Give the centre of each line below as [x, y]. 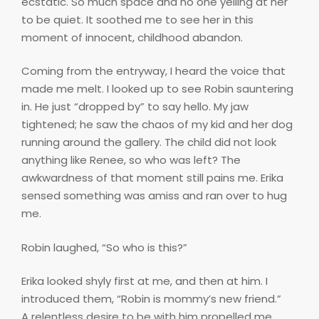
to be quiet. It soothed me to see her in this [137, 19]
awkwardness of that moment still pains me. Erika [152, 178]
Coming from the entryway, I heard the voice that [153, 71]
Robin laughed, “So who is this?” [104, 247]
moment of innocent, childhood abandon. [132, 37]
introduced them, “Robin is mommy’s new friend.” [151, 299]
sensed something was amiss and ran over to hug [154, 196]
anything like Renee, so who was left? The [131, 160]
